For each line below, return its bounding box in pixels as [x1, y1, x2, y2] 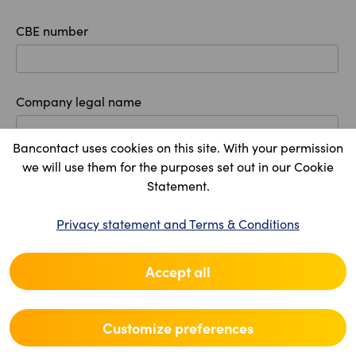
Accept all [145, 261, 211, 281]
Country [16, 213, 61, 230]
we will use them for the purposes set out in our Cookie [22, 157, 334, 175]
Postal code [16, 284, 83, 301]
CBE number [16, 21, 88, 39]
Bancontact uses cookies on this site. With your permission [13, 138, 343, 156]
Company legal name [16, 92, 141, 110]
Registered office [16, 168, 154, 193]
